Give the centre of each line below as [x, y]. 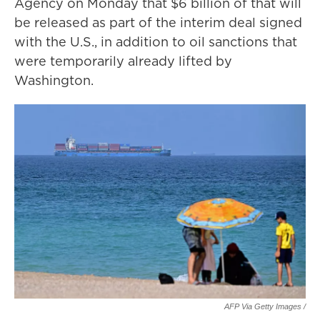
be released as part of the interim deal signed [158, 22]
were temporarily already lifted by [123, 61]
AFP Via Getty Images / [265, 306]
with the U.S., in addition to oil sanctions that [156, 42]
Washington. [54, 80]
